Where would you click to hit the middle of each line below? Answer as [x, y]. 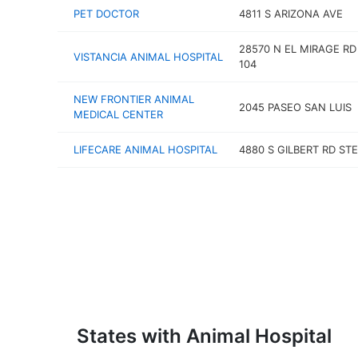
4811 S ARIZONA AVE [290, 14]
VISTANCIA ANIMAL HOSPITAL [148, 56]
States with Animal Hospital [204, 336]
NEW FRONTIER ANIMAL [134, 99]
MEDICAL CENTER [118, 114]
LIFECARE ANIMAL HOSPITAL [145, 149]
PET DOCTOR [106, 14]
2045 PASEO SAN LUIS [295, 107]
